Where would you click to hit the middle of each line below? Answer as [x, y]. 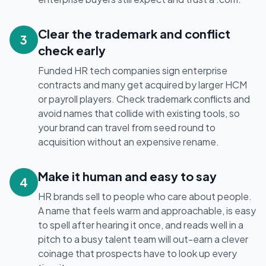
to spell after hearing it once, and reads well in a [141, 225]
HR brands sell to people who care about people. [145, 196]
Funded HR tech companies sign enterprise [133, 70]
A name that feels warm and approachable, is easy [147, 210]
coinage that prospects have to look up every [137, 253]
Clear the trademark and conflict [134, 34]
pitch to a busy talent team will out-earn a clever [143, 239]
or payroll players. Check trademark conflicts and [144, 99]
